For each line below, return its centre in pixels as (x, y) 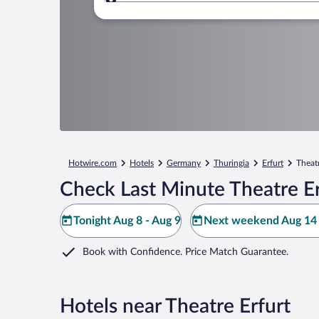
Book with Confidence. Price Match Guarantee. (185, 252)
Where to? (160, 8)
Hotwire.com (93, 163)
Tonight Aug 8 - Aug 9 (127, 221)
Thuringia (231, 163)
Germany (184, 163)
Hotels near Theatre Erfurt (175, 306)
